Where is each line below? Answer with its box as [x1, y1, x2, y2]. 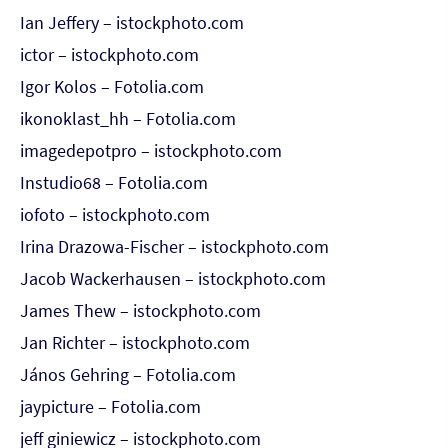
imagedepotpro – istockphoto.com [20, 139, 282, 162]
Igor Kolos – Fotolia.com [20, 75, 204, 98]
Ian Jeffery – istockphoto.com [20, 11, 244, 34]
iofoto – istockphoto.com [20, 203, 210, 226]
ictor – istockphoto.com [20, 43, 199, 66]
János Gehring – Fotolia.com [20, 363, 236, 386]
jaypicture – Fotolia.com [20, 395, 201, 418]
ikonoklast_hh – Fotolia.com [20, 107, 236, 130]
